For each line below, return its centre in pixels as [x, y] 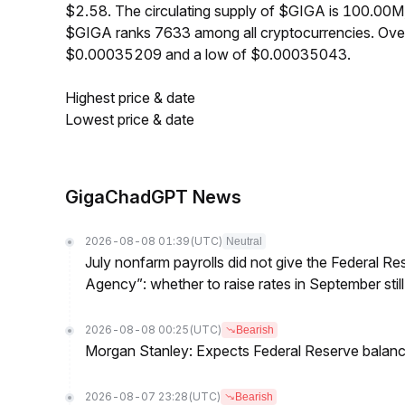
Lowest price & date [130, 119]
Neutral [244, 241]
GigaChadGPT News [153, 197]
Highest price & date [130, 98]
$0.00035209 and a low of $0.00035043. [208, 54]
